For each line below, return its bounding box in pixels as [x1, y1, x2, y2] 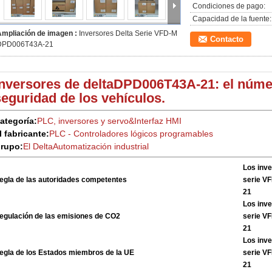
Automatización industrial [53, 141, 149, 151]
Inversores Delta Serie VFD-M [79, 29, 177, 38]
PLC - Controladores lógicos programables [49, 129, 213, 138]
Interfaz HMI [134, 116, 182, 126]
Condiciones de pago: [192, 2, 265, 10]
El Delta [23, 141, 53, 151]
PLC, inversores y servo [37, 116, 129, 126]
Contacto [210, 35, 243, 44]
